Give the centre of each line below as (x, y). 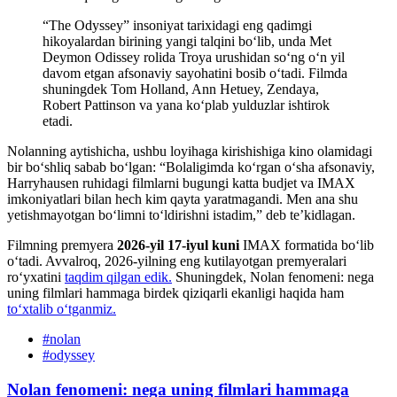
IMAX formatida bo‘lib (308, 245)
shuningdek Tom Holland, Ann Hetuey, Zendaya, (181, 90)
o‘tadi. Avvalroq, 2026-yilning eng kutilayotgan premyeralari (177, 261)
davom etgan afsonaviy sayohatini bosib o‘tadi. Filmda (195, 74)
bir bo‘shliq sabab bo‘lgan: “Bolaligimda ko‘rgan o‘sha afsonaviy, (191, 167)
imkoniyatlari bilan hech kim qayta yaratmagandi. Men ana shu (183, 199)
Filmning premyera (60, 245)
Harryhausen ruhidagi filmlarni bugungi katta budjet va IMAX (181, 183)
